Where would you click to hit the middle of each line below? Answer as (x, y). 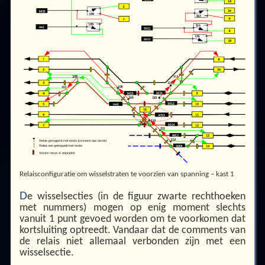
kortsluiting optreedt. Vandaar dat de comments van (132, 230)
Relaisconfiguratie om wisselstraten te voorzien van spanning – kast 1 (127, 174)
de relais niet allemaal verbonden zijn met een (132, 241)
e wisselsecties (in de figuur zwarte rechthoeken (136, 196)
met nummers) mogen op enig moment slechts (132, 208)
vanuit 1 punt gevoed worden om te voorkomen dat (132, 219)
